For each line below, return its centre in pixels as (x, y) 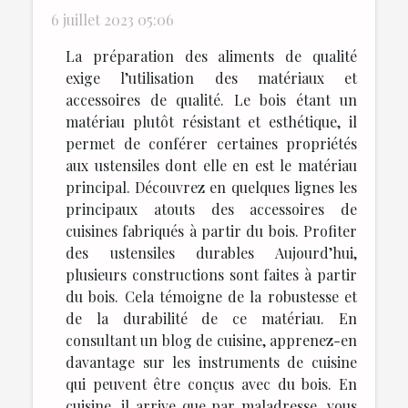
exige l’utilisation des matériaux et (211, 77)
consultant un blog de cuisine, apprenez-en (211, 340)
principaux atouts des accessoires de (211, 209)
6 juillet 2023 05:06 (112, 19)
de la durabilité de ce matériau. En (211, 318)
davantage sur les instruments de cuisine (211, 362)
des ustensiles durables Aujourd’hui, (211, 252)
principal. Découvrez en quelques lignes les (211, 187)
